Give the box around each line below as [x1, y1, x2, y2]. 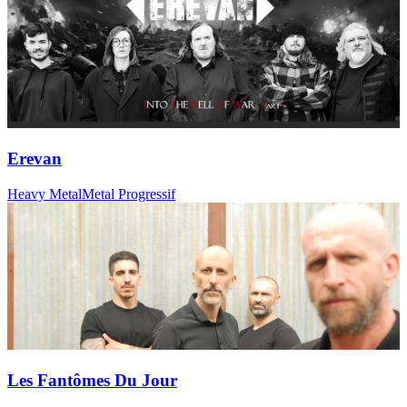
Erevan [7, 149, 62, 169]
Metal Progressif [82, 185, 175, 202]
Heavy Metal [7, 185, 82, 202]
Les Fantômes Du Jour [7, 370, 177, 390]
